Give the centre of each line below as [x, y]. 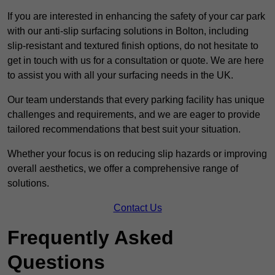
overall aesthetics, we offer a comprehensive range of [123, 169]
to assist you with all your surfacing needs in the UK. [120, 76]
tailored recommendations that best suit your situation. [124, 130]
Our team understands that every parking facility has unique [136, 100]
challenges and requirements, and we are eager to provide [134, 115]
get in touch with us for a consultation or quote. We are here [136, 61]
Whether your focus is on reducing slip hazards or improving [137, 154]
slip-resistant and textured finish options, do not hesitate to [133, 46]
